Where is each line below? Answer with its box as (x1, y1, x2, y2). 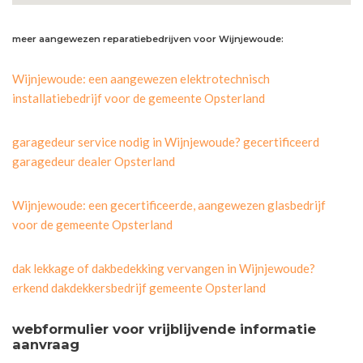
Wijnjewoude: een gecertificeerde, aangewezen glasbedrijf (12, 197, 326, 212)
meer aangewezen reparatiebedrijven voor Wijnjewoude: (12, 32, 284, 45)
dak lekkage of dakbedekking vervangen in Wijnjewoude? (12, 260, 315, 275)
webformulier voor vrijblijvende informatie (12, 320, 316, 337)
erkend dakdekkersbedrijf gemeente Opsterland (12, 280, 266, 295)
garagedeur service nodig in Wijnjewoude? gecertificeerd (12, 134, 319, 149)
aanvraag (12, 335, 79, 352)
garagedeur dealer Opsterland (12, 153, 175, 169)
